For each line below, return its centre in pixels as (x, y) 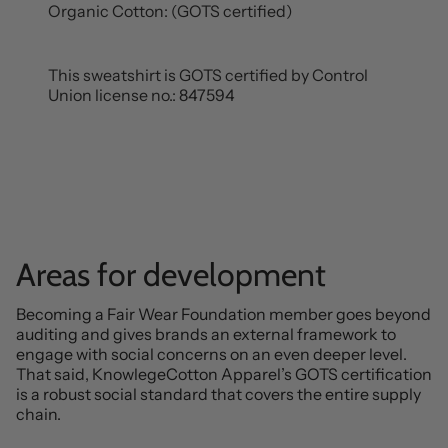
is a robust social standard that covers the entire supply (218, 393)
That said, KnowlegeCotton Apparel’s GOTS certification (224, 373)
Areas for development (171, 274)
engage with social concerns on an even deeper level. (211, 353)
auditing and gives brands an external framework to (206, 333)
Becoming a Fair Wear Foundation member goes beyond (223, 313)
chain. (38, 413)
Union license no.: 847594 (141, 94)
